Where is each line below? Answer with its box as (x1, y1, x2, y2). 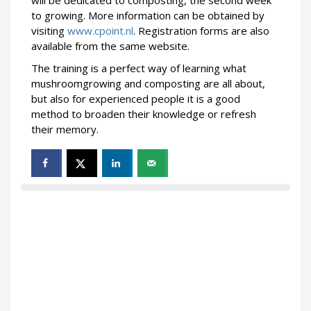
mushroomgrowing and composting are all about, (31, 76, 265, 90)
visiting (31, 23, 67, 37)
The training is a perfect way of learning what (31, 60, 246, 75)
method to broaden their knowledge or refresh (31, 106, 256, 121)
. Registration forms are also (133, 23, 269, 37)
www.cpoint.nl (67, 23, 133, 37)
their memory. (31, 121, 99, 136)
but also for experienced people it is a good (31, 91, 240, 106)
